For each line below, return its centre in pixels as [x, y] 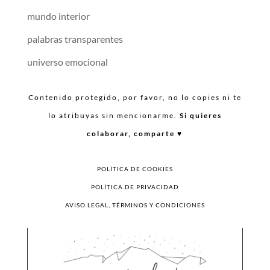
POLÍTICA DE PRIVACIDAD [135, 187]
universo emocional [67, 62]
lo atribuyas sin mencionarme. [114, 116]
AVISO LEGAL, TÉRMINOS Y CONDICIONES [135, 205]
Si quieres [200, 116]
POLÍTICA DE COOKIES [135, 169]
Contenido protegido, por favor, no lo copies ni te [135, 98]
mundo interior [58, 16]
